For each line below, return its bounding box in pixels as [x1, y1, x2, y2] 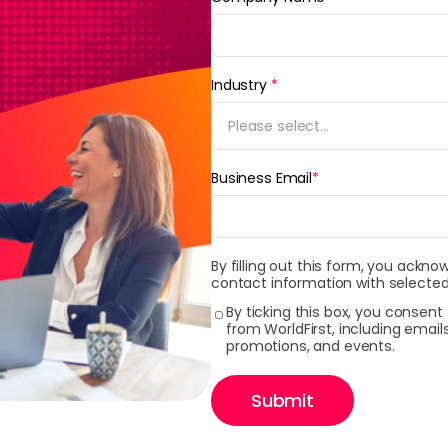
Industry [211, 75, 267, 95]
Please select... [228, 115, 329, 136]
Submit [251, 388, 314, 413]
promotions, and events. [226, 336, 395, 356]
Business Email [211, 168, 313, 188]
